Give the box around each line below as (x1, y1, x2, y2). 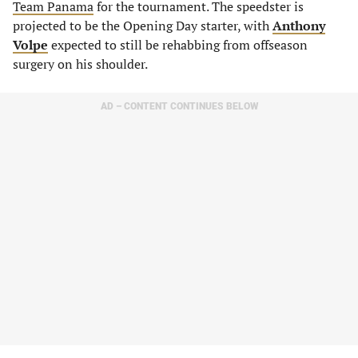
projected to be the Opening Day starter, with (13, 17, 272, 34)
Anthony (272, 17, 325, 34)
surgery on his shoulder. (13, 55, 148, 73)
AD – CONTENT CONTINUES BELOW (100, 101, 258, 112)
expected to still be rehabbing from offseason (48, 36, 308, 54)
